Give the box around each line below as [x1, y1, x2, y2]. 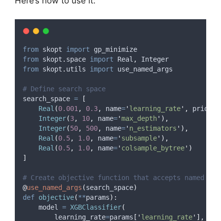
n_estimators [129, 124, 177, 132]
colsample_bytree [121, 144, 184, 152]
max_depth [121, 114, 157, 122]
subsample [121, 134, 157, 142]
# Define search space [23, 85, 106, 93]
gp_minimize [90, 45, 137, 53]
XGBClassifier [70, 203, 121, 211]
